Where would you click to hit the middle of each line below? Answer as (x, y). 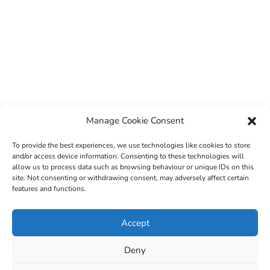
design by (105, 232)
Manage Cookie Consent (135, 121)
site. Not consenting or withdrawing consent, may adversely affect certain (130, 178)
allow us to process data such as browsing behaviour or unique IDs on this (133, 167)
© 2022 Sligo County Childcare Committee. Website (135, 218)
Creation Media (154, 232)
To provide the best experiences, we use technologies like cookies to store (131, 145)
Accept (135, 223)
